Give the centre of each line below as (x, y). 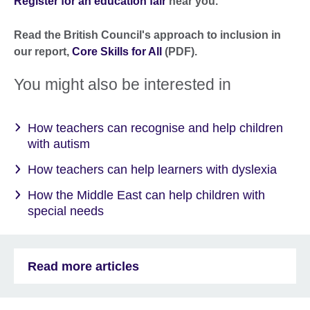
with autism (59, 144)
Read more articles (83, 266)
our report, (43, 51)
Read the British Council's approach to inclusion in (147, 35)
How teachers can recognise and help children (155, 128)
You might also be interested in (122, 84)
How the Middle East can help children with (146, 195)
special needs (66, 211)
